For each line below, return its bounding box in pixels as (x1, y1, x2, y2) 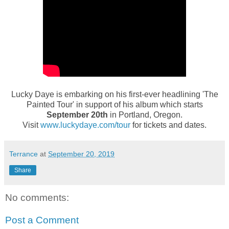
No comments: (5, 192, 69, 203)
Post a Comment (5, 215, 79, 225)
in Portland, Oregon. (110, 110, 182, 120)
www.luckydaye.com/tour (40, 121, 130, 130)
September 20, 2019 (48, 150, 114, 158)
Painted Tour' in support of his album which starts (26, 100, 203, 109)
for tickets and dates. (130, 121, 207, 130)
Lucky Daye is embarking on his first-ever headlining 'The (11, 90, 218, 99)
